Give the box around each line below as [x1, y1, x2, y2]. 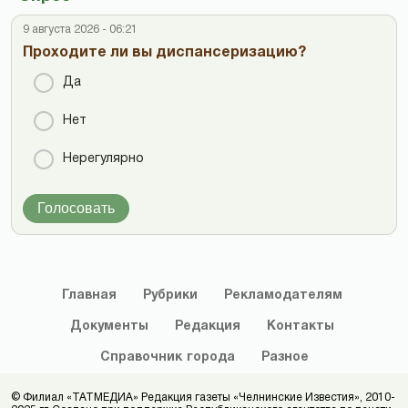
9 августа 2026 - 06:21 [23, 24, 138, 35]
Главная [61, 289, 117, 301]
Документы [69, 320, 148, 332]
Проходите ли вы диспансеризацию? [23, 46, 306, 59]
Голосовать [37, 199, 115, 216]
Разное [260, 351, 309, 363]
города [186, 351, 235, 363]
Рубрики [142, 289, 198, 301]
